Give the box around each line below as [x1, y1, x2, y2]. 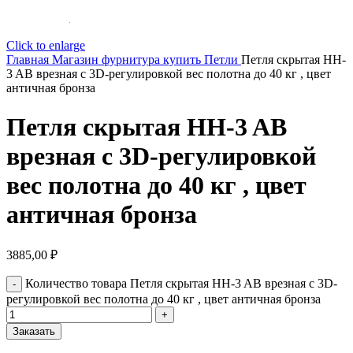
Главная [6, 53, 52, 67]
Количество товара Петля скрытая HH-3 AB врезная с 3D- [25, 277, 337, 291]
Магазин [52, 53, 102, 67]
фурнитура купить [102, 53, 204, 67]
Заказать [13, 325, 55, 338]
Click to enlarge [6, 39, 85, 53]
